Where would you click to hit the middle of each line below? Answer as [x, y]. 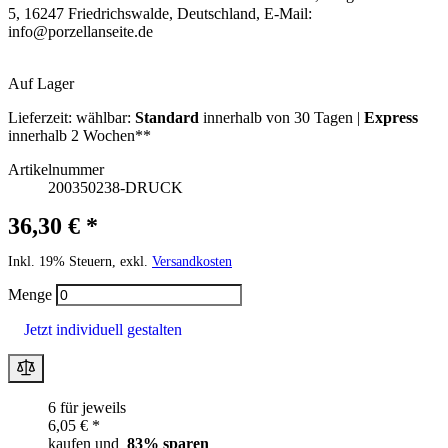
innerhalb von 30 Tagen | [281, 117]
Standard [167, 117]
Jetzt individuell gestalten [103, 330]
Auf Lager [41, 83]
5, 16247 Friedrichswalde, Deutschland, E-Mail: [160, 13]
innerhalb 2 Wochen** [79, 135]
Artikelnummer [56, 169]
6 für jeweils [87, 407]
